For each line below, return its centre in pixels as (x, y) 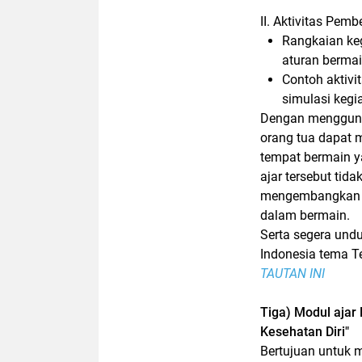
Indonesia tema (306, 254)
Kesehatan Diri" (306, 332)
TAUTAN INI (293, 274)
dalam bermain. (305, 215)
